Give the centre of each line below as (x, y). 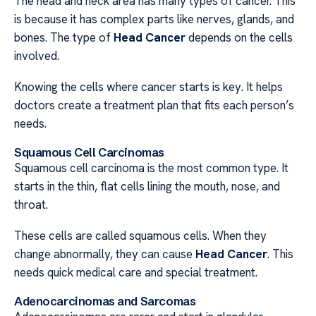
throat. (31, 204)
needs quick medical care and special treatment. (136, 273)
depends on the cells (239, 37)
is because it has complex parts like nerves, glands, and (154, 19)
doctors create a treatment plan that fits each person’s (154, 105)
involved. (37, 55)
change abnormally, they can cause (105, 254)
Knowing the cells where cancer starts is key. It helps (148, 87)
